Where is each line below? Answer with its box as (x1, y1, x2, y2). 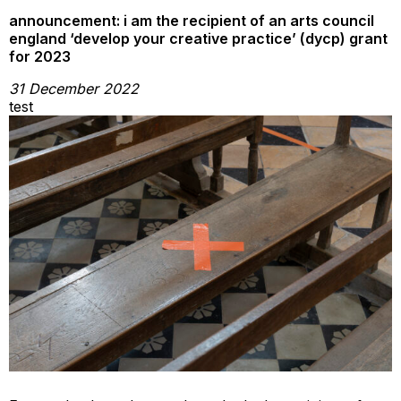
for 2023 (9, 47, 71, 65)
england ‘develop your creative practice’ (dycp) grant (9, 29, 388, 47)
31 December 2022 (9, 79, 139, 98)
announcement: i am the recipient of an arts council (9, 11, 374, 30)
